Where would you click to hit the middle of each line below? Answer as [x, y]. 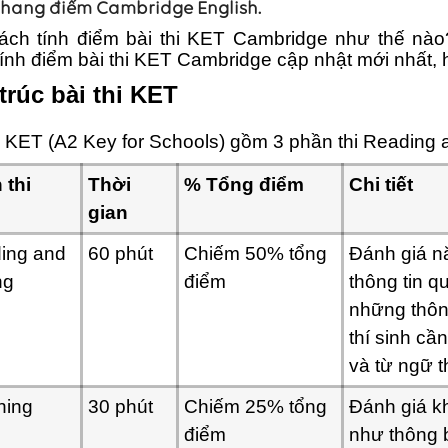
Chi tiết [380, 184]
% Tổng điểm [243, 184]
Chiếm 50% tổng [255, 253]
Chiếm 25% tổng [255, 406]
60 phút [120, 253]
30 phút [120, 406]
